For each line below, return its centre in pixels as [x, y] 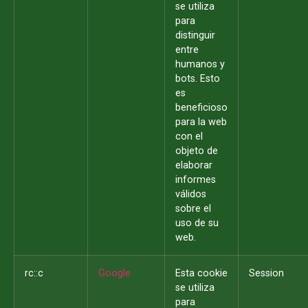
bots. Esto [198, 79]
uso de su [197, 223]
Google [114, 274]
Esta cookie [201, 274]
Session [266, 274]
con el [189, 137]
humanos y [200, 65]
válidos [191, 195]
